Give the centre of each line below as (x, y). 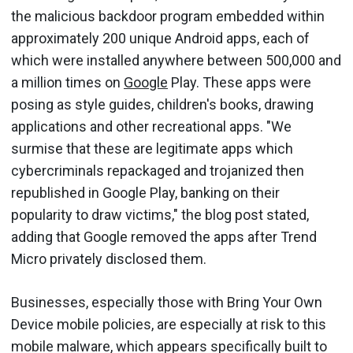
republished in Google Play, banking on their (145, 193)
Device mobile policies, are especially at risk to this (169, 324)
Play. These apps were (240, 82)
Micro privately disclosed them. (109, 259)
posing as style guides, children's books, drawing (162, 104)
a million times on (67, 82)
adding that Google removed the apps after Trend (164, 237)
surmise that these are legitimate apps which (152, 149)
